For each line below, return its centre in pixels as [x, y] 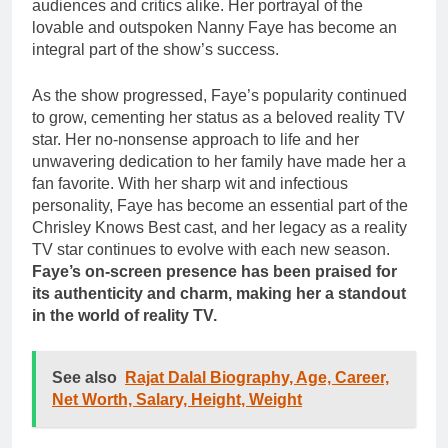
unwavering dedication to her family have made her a [219, 161]
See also [84, 377]
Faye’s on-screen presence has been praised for [214, 271]
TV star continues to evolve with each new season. [211, 249]
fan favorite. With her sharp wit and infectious [190, 183]
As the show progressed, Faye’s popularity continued [219, 95]
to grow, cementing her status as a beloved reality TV [218, 117]
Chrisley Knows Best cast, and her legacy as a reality [219, 227]
